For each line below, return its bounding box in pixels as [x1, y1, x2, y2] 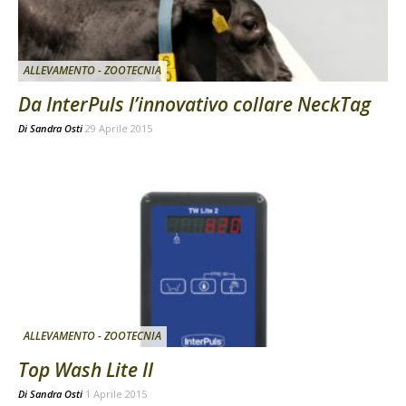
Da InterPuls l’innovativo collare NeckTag [18, 91, 371, 117]
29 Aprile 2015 [85, 121, 152, 135]
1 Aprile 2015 [85, 387, 147, 401]
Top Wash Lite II [18, 357, 153, 383]
